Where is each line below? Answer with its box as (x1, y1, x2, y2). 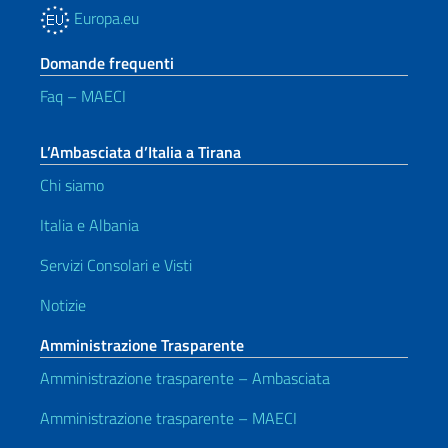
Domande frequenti (40, 51, 174, 75)
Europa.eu (70, 6, 139, 30)
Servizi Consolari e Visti (40, 253, 192, 277)
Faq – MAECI (40, 84, 126, 108)
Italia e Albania (40, 213, 139, 237)
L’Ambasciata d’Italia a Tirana (40, 140, 241, 164)
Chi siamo (40, 173, 104, 197)
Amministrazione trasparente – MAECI (40, 406, 297, 430)
